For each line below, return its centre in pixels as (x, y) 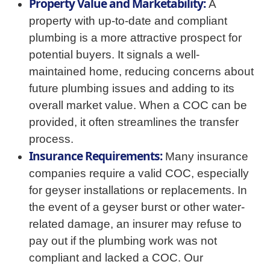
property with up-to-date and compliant (128, 21)
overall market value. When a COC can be (138, 105)
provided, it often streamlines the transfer (134, 122)
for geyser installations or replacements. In (138, 190)
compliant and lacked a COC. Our (116, 258)
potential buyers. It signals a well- (114, 55)
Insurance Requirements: (96, 156)
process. (51, 139)
